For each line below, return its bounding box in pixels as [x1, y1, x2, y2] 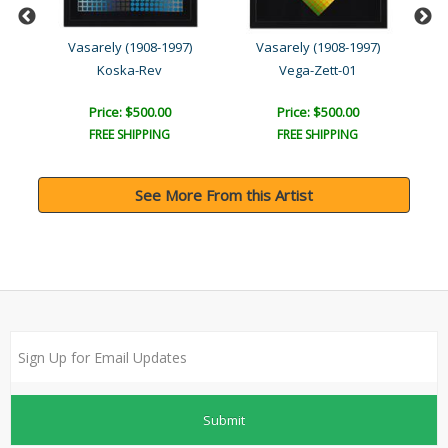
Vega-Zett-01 [279, 61, 356, 80]
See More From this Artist [135, 185, 313, 206]
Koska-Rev [97, 61, 162, 80]
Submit [203, 410, 245, 429]
